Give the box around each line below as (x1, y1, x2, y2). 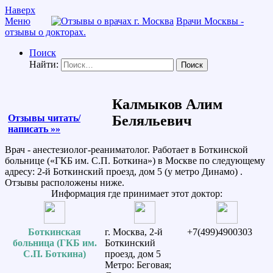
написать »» (8, 123, 60, 134)
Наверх (5, 5, 35, 15)
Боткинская (28, 226, 81, 237)
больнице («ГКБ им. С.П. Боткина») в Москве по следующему (5, 155, 265, 166)
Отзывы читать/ (8, 112, 80, 123)
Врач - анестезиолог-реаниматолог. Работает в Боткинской (5, 144, 248, 155)
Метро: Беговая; (105, 259, 171, 270)
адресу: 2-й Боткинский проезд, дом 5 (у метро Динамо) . (5, 166, 243, 177)
